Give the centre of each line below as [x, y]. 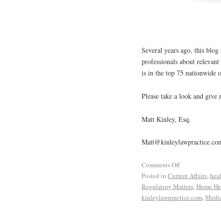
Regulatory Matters [167, 187]
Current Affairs [187, 176]
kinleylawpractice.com [172, 198]
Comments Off [161, 165]
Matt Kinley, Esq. [166, 119]
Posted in [154, 176]
